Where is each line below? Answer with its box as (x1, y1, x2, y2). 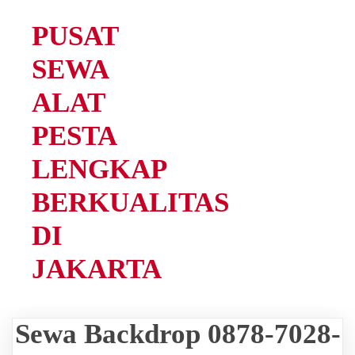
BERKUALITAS (32, 187, 229, 218)
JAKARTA (32, 254, 162, 284)
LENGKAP (32, 154, 166, 185)
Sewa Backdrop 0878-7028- (14, 319, 341, 349)
